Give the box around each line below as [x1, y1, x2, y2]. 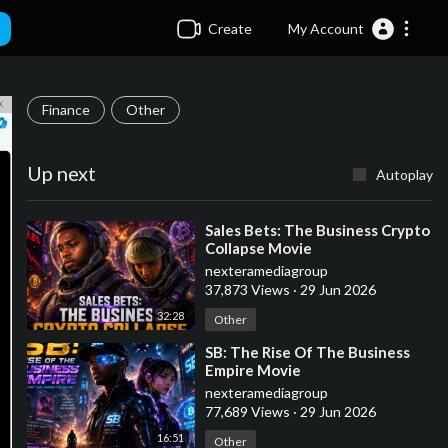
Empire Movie [204, 361, 301, 379]
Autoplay [376, 166, 433, 183]
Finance [41, 101, 90, 118]
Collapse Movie [204, 239, 312, 257]
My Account [282, 19, 370, 37]
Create [202, 19, 252, 37]
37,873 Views [204, 281, 293, 298]
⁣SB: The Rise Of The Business [204, 343, 410, 361]
